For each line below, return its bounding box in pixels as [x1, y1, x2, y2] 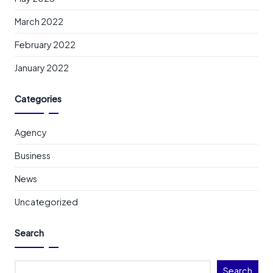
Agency [15, 126, 47, 138]
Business [15, 149, 51, 161]
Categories [15, 93, 62, 104]
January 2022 [15, 62, 69, 73]
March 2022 [15, 15, 63, 27]
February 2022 [15, 38, 76, 50]
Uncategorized [15, 196, 78, 207]
